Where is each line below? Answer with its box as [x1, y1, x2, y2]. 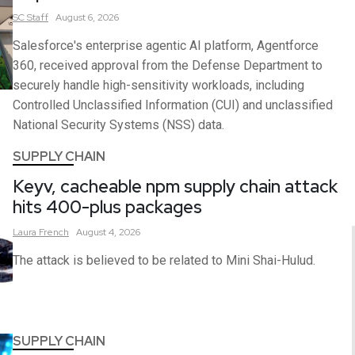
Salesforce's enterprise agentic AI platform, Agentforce [13, 37, 319, 53]
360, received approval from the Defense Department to [13, 57, 323, 73]
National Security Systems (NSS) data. [13, 116, 224, 132]
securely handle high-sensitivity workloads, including [13, 77, 304, 93]
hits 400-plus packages [13, 195, 202, 219]
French [39, 225, 69, 239]
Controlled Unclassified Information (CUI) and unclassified [13, 97, 333, 113]
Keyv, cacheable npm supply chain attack [13, 174, 338, 198]
